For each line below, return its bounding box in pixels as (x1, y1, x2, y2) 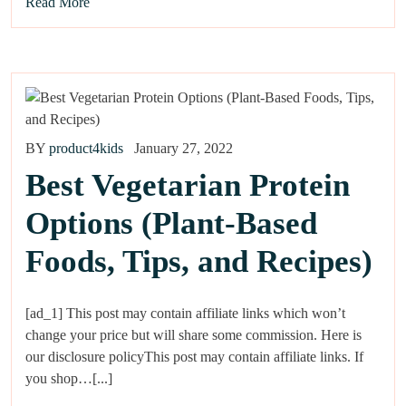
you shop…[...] (25, 370, 112, 386)
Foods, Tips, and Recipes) (25, 243, 372, 279)
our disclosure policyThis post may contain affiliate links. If (25, 348, 363, 364)
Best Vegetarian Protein (25, 167, 350, 203)
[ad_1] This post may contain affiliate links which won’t (25, 304, 345, 321)
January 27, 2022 (134, 140, 233, 156)
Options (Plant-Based (25, 205, 317, 241)
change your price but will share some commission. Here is (25, 326, 362, 343)
